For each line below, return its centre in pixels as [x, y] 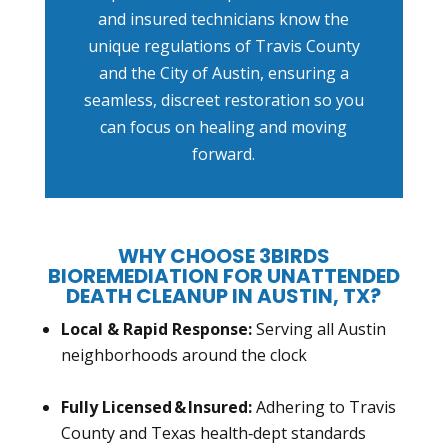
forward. [224, 153]
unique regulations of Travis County [223, 45]
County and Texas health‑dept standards [213, 432]
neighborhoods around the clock [183, 354]
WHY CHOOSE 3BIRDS [223, 255]
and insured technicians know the [224, 18]
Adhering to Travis [323, 406]
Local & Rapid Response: [156, 328]
